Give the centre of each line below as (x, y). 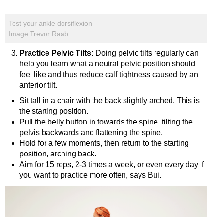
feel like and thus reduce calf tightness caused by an (109, 75)
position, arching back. (58, 154)
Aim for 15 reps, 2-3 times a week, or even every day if (112, 165)
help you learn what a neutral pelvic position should (107, 64)
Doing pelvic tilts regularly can (146, 53)
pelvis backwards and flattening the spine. (91, 133)
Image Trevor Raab (39, 34)
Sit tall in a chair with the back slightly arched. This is (109, 101)
